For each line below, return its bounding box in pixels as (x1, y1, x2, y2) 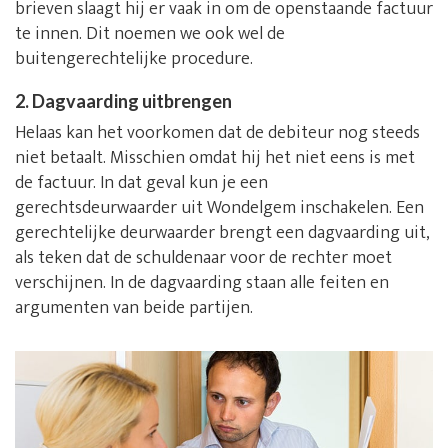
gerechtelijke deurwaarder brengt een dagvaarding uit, (15, 218, 430, 249)
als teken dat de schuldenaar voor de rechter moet (15, 243, 392, 274)
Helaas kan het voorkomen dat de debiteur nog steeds (15, 118, 420, 149)
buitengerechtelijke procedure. (15, 44, 253, 75)
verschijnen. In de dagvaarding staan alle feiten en (15, 268, 389, 299)
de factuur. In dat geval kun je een (15, 168, 268, 199)
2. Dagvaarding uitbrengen (15, 90, 232, 113)
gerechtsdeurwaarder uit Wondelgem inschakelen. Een (15, 193, 424, 224)
